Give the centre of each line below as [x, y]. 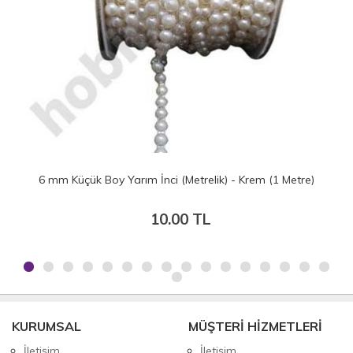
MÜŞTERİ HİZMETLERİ [255, 326]
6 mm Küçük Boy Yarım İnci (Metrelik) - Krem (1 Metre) [176, 179]
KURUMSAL [46, 326]
